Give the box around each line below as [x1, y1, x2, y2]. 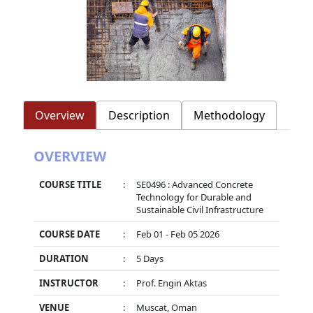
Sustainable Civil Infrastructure [136, 203, 263, 217]
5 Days [136, 252, 163, 265]
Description [108, 108, 170, 124]
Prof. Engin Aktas [136, 277, 207, 290]
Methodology [193, 108, 265, 124]
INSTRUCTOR [38, 277, 99, 290]
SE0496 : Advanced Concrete [136, 178, 253, 191]
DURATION [38, 252, 89, 265]
